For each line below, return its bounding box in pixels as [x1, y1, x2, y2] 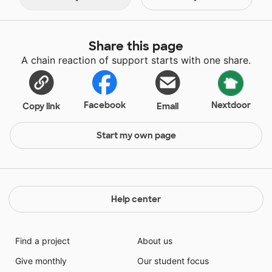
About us [137, 236, 172, 246]
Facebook [83, 100, 126, 111]
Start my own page [96, 130, 176, 141]
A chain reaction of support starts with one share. [21, 54, 251, 67]
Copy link [22, 101, 60, 112]
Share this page [89, 38, 183, 55]
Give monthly [15, 256, 67, 267]
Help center [111, 194, 161, 205]
